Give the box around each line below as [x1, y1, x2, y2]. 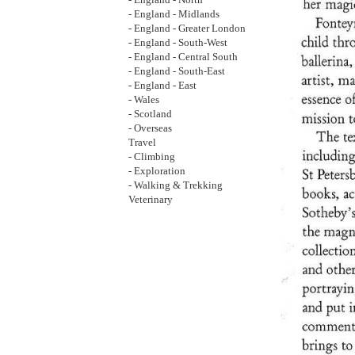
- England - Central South [128, 52, 238, 63]
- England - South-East [128, 66, 225, 77]
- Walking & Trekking [128, 180, 223, 191]
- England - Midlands [128, 9, 219, 20]
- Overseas [128, 123, 172, 134]
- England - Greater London [128, 23, 246, 34]
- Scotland [128, 109, 172, 120]
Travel [128, 137, 156, 148]
